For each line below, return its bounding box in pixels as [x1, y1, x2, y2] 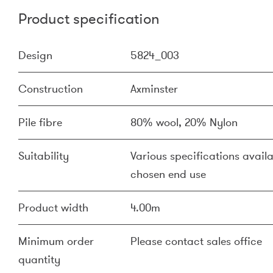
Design [18, 48, 52, 63]
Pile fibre [18, 115, 62, 130]
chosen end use [130, 167, 206, 182]
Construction [18, 82, 83, 96]
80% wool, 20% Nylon [130, 115, 238, 130]
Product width [18, 200, 88, 215]
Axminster [130, 82, 178, 96]
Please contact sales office [130, 234, 262, 249]
